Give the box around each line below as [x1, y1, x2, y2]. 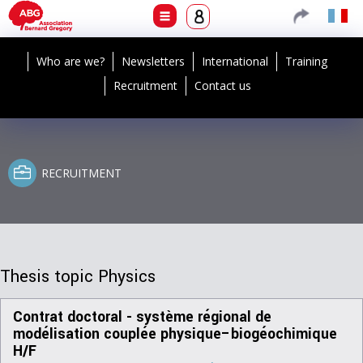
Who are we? [36, 53, 105, 69]
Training [285, 53, 327, 69]
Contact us [194, 78, 251, 93]
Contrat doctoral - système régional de [13, 307, 271, 327]
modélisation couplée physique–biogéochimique [13, 324, 337, 344]
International [202, 53, 268, 69]
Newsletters [122, 53, 185, 69]
